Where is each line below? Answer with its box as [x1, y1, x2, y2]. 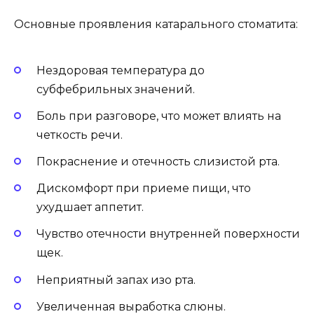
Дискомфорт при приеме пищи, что [36, 182, 251, 196]
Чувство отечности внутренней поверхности [36, 227, 300, 241]
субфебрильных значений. [36, 82, 195, 96]
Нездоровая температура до [36, 63, 205, 77]
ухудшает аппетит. [36, 200, 144, 214]
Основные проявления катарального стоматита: [14, 18, 298, 32]
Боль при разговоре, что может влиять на [36, 109, 281, 123]
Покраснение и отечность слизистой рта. [36, 155, 280, 169]
